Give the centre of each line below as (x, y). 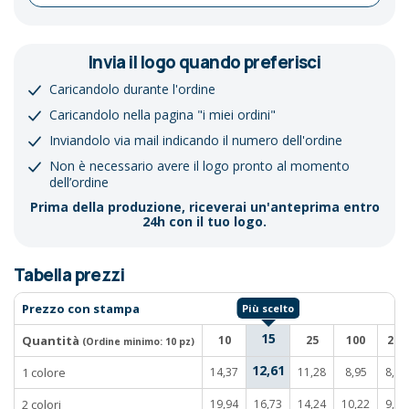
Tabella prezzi (69, 274)
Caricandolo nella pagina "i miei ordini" (163, 114)
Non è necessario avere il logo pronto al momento (199, 165)
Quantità (52, 341)
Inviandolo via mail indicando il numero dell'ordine (196, 140)
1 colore (44, 373)
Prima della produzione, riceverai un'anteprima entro (204, 206)
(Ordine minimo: (124, 342)
